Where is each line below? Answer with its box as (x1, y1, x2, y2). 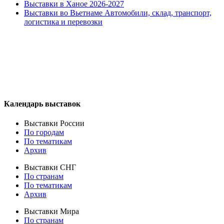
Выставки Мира (24, 206, 79, 215)
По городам (24, 127, 64, 136)
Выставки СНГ (24, 162, 76, 171)
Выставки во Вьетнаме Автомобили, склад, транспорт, (24, 8, 211, 17)
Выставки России (24, 118, 84, 127)
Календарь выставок (4, 99, 80, 108)
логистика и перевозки (24, 17, 102, 26)
